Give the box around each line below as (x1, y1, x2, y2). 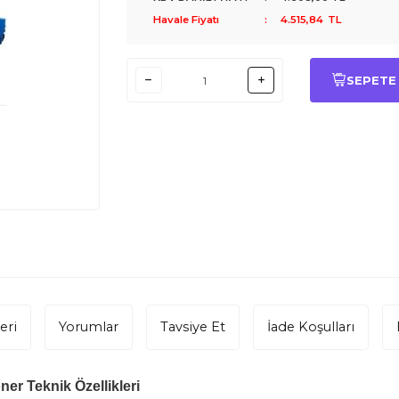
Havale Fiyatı (152, 13, 219, 26)
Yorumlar (59, 319, 118, 335)
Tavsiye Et (160, 319, 225, 335)
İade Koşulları (267, 319, 354, 335)
